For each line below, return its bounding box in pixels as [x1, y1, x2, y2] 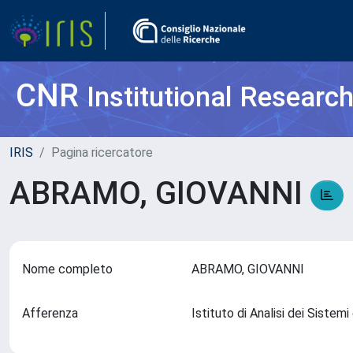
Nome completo [22, 262, 113, 277]
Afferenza [22, 306, 78, 321]
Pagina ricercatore [51, 145, 153, 160]
